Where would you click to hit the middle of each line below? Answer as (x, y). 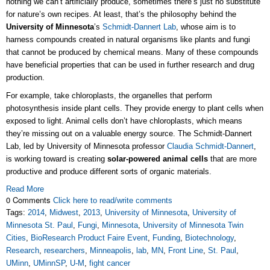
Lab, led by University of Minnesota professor (86, 146)
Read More (25, 189)
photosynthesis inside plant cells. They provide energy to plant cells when (135, 108)
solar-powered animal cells (158, 159)
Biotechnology (209, 238)
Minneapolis (111, 251)
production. (25, 78)
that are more (232, 159)
